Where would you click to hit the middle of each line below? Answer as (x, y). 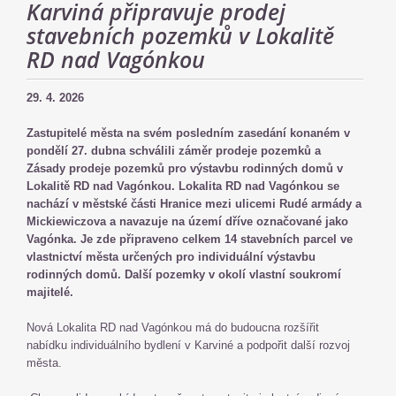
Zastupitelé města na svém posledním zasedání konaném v (188, 133)
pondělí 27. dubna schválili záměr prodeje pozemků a (174, 151)
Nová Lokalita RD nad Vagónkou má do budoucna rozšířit (173, 327)
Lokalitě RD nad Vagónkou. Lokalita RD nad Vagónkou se (183, 186)
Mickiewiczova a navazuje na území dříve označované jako (187, 221)
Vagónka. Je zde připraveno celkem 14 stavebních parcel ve (190, 239)
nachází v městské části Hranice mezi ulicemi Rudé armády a (194, 204)
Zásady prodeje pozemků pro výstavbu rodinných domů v (185, 168)
